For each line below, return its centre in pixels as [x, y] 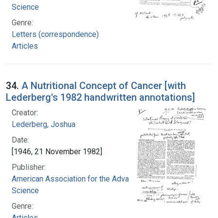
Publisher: [29, 167]
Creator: [25, 112]
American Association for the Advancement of [90, 179]
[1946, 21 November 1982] [57, 151]
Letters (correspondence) [55, 34]
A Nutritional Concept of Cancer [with [104, 85]
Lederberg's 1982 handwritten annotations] [100, 97]
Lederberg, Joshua [44, 124]
